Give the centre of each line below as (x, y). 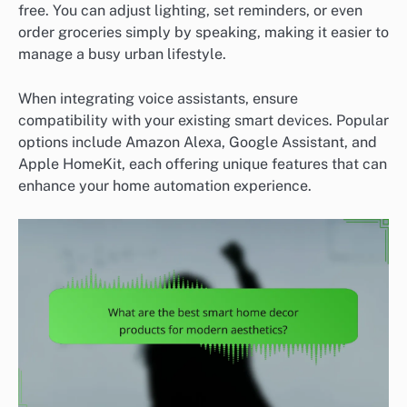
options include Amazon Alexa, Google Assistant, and (198, 142)
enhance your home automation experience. (165, 185)
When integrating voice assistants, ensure (158, 98)
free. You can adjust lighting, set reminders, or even (190, 11)
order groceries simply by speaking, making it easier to (203, 33)
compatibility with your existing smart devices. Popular (203, 120)
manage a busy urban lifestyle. (122, 55)
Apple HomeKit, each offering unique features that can (203, 164)
